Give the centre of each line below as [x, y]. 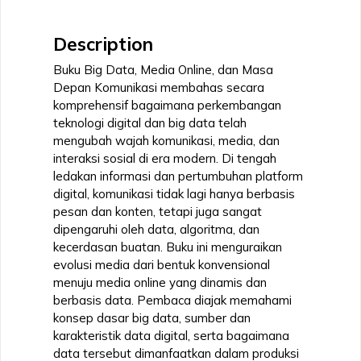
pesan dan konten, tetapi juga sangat [158, 211]
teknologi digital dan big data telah [150, 122]
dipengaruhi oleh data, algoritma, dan [156, 229]
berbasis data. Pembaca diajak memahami [172, 300]
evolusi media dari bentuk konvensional [162, 264]
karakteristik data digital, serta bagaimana [171, 335]
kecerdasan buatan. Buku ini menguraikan [168, 247]
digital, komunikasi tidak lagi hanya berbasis [174, 193]
